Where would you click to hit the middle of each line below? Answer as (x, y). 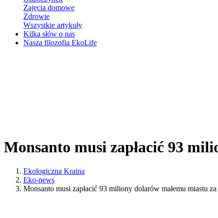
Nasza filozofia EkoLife (60, 42)
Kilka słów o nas (49, 34)
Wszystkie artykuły (53, 25)
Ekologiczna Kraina (54, 171)
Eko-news (39, 180)
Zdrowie (36, 16)
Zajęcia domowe (49, 7)
